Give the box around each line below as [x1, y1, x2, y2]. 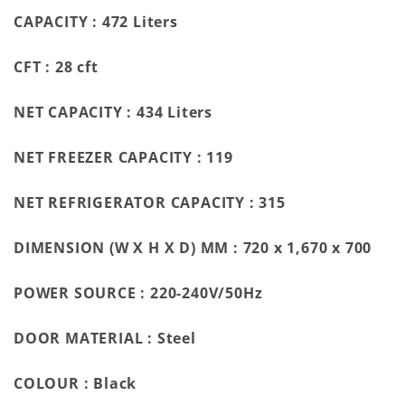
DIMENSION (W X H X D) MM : [14, 238, 243, 259]
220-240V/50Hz [150, 283, 263, 304]
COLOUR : [14, 373, 94, 394]
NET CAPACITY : [14, 102, 137, 123]
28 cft [54, 57, 99, 78]
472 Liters [101, 12, 178, 33]
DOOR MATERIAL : [14, 328, 157, 349]
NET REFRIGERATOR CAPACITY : [14, 193, 259, 213]
